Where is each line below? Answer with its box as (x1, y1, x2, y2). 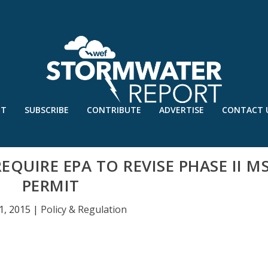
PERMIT (22, 174, 80, 196)
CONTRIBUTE (86, 104, 141, 115)
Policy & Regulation (41, 202, 127, 216)
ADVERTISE (159, 104, 204, 115)
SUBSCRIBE (24, 104, 69, 115)
